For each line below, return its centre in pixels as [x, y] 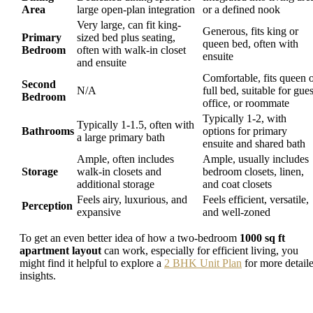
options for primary [245, 131]
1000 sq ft [262, 238]
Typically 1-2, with [245, 119]
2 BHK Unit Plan [203, 263]
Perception [47, 206]
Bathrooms [48, 131]
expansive [99, 212]
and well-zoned [236, 212]
